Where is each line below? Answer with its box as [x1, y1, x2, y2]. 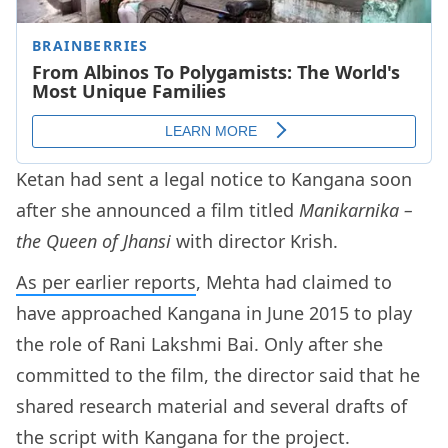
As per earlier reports [16, 270, 196, 295]
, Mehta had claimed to [196, 270, 392, 295]
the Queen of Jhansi [16, 229, 176, 254]
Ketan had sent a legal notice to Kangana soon [16, 167, 412, 192]
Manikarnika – [299, 198, 413, 223]
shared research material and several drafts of [16, 394, 407, 419]
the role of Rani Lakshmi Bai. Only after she [16, 332, 383, 357]
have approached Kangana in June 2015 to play [16, 301, 412, 326]
